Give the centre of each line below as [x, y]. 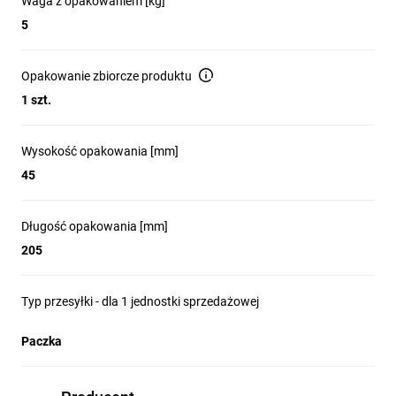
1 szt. [36, 100]
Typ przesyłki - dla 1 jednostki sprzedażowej [140, 301]
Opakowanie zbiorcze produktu [107, 76]
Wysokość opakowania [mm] [100, 151]
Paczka [42, 341]
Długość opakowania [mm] [95, 226]
